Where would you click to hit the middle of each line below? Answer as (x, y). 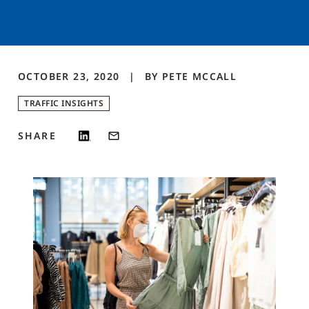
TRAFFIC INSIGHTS (64, 103)
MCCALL (215, 76)
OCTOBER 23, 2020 (71, 76)
